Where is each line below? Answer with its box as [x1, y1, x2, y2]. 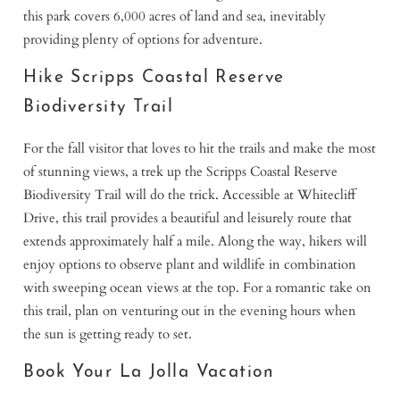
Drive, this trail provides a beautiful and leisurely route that [23, 207, 353, 228]
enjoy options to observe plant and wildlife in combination [23, 254, 357, 274]
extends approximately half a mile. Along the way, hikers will [23, 230, 368, 251]
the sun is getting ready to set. [23, 323, 193, 344]
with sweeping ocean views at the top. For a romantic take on [23, 277, 372, 297]
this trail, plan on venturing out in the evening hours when [23, 300, 357, 321]
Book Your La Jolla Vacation [23, 364, 275, 382]
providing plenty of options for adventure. [23, 29, 263, 49]
